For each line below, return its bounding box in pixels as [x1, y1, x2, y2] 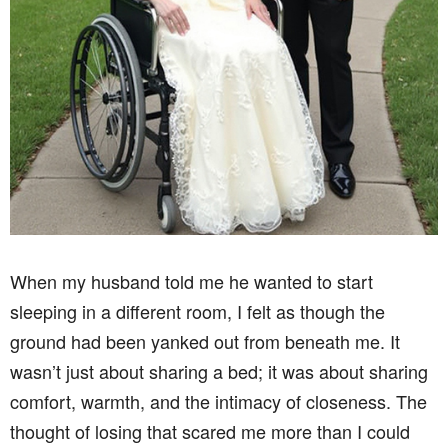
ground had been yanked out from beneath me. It [10, 328, 400, 354]
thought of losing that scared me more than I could [10, 418, 410, 444]
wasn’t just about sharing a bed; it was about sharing [10, 358, 428, 384]
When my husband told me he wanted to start [10, 268, 373, 294]
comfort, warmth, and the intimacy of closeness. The [10, 388, 427, 414]
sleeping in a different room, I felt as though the [10, 298, 385, 324]
